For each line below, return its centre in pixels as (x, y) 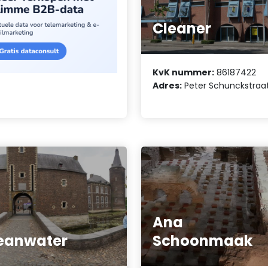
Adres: (167, 85)
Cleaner (182, 29)
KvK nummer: (184, 72)
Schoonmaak (203, 241)
